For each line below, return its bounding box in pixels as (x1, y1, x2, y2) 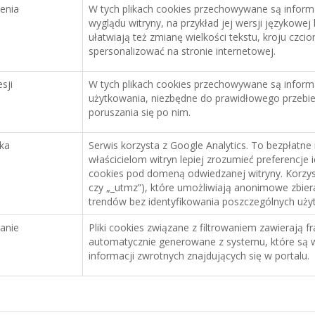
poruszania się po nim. (88, 105, 191, 119)
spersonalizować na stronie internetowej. (88, 44, 276, 58)
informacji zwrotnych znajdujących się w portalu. (88, 249, 309, 262)
